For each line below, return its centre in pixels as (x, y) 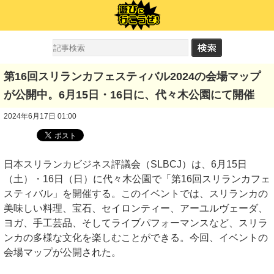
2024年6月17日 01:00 (40, 116)
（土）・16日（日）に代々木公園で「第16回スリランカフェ (137, 179)
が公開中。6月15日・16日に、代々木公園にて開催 (129, 95)
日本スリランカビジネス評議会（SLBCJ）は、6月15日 (125, 164)
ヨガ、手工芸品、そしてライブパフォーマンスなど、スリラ (136, 223)
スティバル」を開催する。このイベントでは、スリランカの (136, 194)
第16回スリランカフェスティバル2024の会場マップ (132, 76)
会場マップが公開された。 (62, 252)
